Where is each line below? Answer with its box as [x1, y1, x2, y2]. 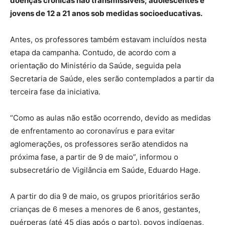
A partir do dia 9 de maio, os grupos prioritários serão [10, 191, 200, 201]
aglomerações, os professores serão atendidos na [10, 139, 188, 149]
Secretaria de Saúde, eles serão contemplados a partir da [10, 74, 214, 84]
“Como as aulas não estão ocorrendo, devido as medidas [10, 113, 211, 123]
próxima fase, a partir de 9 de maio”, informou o [10, 152, 178, 162]
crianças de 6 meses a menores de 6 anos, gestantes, [10, 204, 200, 214]
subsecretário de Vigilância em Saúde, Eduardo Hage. [10, 165, 200, 175]
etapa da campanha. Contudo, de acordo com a [10, 48, 176, 58]
